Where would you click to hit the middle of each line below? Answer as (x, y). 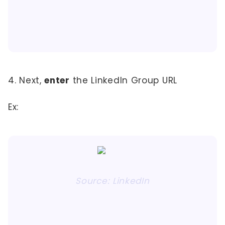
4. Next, (26, 80)
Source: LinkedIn (113, 181)
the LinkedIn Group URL (125, 80)
